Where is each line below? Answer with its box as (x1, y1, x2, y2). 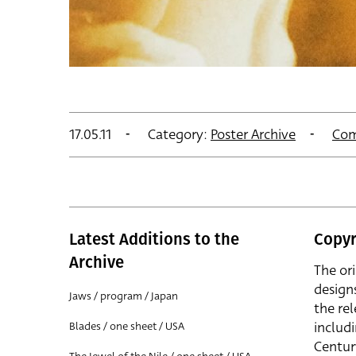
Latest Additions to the (69, 230, 239, 249)
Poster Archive (211, 125, 296, 145)
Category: (148, 125, 207, 145)
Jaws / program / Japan (69, 288, 178, 304)
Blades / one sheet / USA (69, 319, 184, 334)
